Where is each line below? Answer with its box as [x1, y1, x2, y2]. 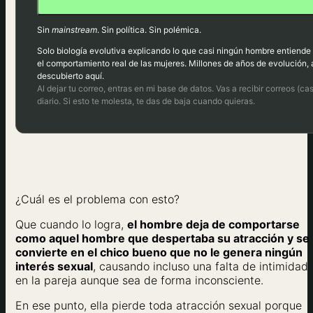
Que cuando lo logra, [15, 217, 127, 231]
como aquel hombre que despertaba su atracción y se [15, 231, 310, 245]
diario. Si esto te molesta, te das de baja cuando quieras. [37, 95, 255, 106]
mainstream [52, 24, 97, 35]
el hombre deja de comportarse [127, 217, 300, 231]
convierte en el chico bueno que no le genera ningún [15, 245, 303, 259]
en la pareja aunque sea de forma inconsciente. [15, 272, 263, 287]
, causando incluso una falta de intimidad [93, 259, 308, 273]
